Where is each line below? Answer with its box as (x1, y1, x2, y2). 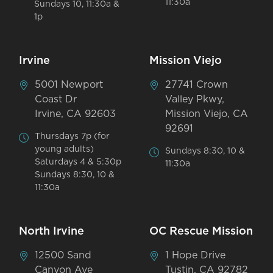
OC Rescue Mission (149, 225, 253, 237)
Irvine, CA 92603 (35, 108, 116, 119)
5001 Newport (35, 79, 104, 90)
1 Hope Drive (165, 250, 226, 260)
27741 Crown (165, 79, 229, 90)
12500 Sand (35, 250, 92, 260)
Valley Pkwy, (165, 94, 225, 104)
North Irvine (19, 225, 85, 237)
